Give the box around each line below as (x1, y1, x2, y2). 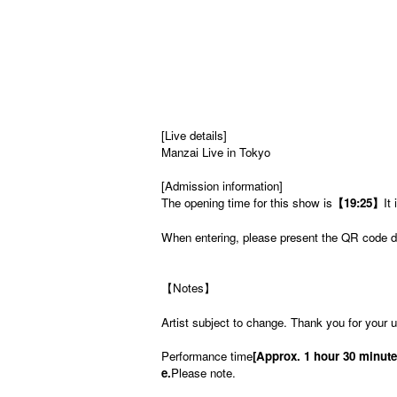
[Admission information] (161, 177, 283, 194)
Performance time (161, 347, 253, 364)
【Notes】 (161, 279, 215, 296)
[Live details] (161, 127, 227, 144)
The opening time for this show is (161, 194, 332, 211)
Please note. (171, 364, 236, 381)
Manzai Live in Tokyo (161, 144, 270, 160)
